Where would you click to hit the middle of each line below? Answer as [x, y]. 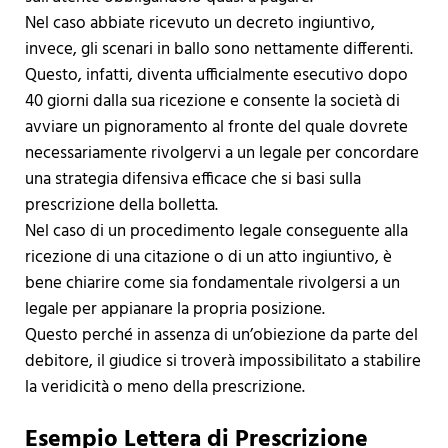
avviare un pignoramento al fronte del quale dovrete [216, 128]
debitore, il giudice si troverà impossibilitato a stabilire [222, 362]
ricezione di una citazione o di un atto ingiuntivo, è [208, 258]
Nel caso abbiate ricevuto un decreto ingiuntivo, [199, 24]
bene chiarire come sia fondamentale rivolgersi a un [212, 284]
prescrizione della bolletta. [121, 206]
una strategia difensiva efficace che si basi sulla [192, 180]
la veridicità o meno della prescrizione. [164, 388]
